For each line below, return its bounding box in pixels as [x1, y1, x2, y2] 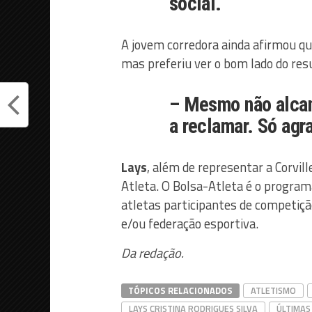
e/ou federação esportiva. [121, 213, 258, 233]
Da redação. [121, 242, 184, 263]
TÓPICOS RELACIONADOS [128, 283, 233, 297]
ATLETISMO [251, 283, 296, 297]
